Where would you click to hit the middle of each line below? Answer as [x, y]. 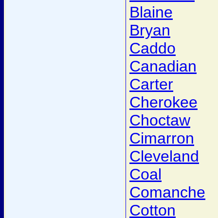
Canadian [163, 66]
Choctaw [160, 120]
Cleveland [164, 156]
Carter [151, 84]
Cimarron [162, 138]
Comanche [167, 192]
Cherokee [163, 102]
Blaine [151, 12]
